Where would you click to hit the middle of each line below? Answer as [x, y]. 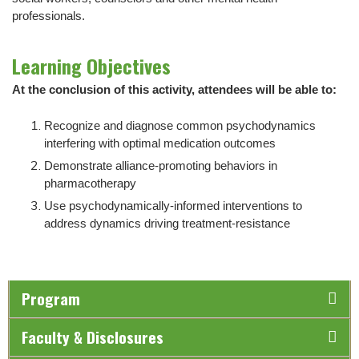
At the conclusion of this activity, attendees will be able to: [174, 90]
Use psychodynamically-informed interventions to [173, 206]
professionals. [50, 16]
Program [51, 299]
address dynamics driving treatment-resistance [167, 223]
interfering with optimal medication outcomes [160, 143]
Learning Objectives [91, 66]
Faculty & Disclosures [93, 337]
